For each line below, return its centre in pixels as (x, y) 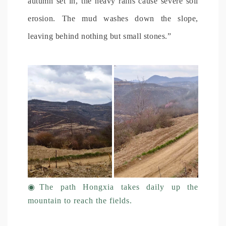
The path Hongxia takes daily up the (119, 187)
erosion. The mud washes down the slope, (113, 18)
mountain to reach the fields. (80, 200)
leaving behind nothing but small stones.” (100, 36)
